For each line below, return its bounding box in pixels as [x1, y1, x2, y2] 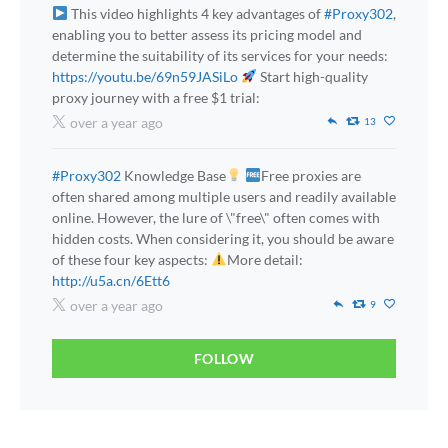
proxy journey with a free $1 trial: [52, 89, 260, 106]
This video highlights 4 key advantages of [67, 5, 324, 22]
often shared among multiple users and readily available [52, 188, 396, 205]
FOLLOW [193, 350, 255, 367]
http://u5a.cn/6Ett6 [52, 272, 170, 289]
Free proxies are [260, 167, 361, 184]
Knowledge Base [121, 167, 226, 184]
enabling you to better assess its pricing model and [52, 26, 362, 43]
